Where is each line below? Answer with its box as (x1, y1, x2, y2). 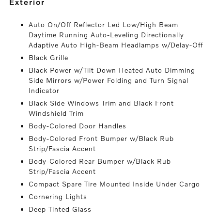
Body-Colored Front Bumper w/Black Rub (29, 134, 174, 142)
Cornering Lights (29, 192, 88, 201)
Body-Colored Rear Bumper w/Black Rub (29, 157, 171, 165)
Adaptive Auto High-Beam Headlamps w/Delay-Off (29, 41, 203, 49)
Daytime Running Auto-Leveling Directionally (29, 31, 185, 39)
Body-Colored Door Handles (29, 122, 127, 130)
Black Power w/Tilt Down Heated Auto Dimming (29, 66, 196, 74)
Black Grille (29, 53, 69, 62)
